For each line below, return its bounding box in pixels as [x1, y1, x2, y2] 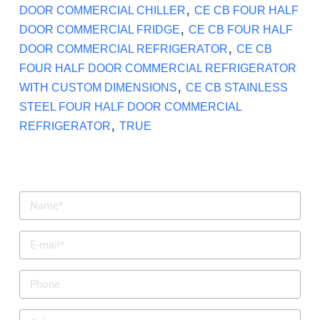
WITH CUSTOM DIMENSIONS [19, 81, 177, 94]
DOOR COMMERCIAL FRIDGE [19, 24, 180, 36]
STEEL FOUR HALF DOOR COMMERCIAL [19, 101, 241, 114]
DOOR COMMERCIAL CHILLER [19, 4, 186, 17]
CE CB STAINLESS [185, 81, 288, 94]
